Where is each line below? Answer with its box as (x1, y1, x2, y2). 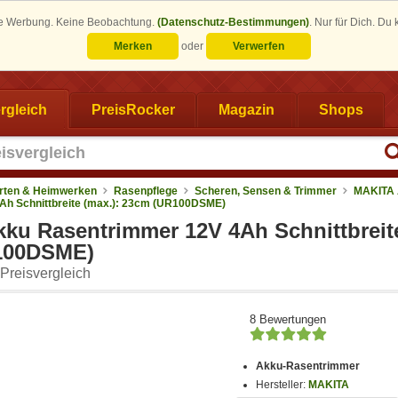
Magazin (219, 101, 275, 117)
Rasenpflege (114, 184, 178, 197)
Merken (114, 40, 152, 52)
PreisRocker (91, 101, 175, 117)
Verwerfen (233, 40, 284, 52)
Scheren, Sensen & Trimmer (195, 184, 337, 197)
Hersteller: (256, 378, 309, 392)
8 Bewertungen (250, 312, 326, 326)
